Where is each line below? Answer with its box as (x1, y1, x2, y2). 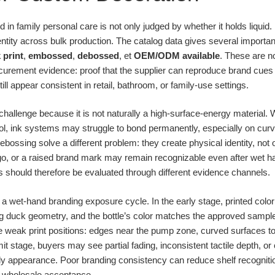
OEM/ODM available (134, 50, 220, 61)
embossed (28, 50, 72, 61)
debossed (77, 50, 119, 61)
